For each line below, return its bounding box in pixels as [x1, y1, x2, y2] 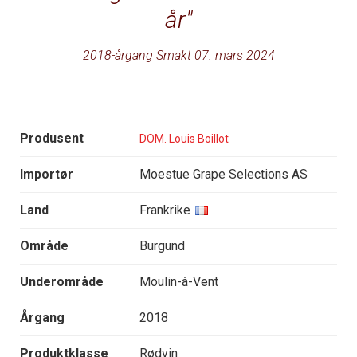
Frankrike [139, 202, 190, 218]
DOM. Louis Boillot [139, 131, 229, 145]
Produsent [20, 131, 84, 147]
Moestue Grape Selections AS [139, 167, 308, 182]
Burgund [139, 238, 185, 254]
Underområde [20, 274, 104, 290]
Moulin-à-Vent [139, 274, 218, 290]
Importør [20, 167, 73, 182]
